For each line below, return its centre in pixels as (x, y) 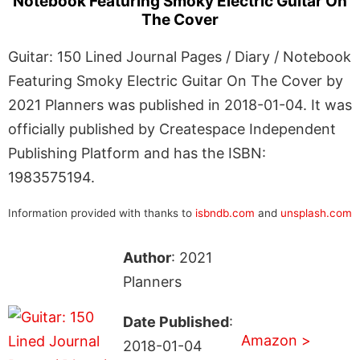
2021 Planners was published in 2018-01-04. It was (180, 104)
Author (147, 257)
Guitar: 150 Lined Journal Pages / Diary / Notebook (180, 56)
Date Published (176, 321)
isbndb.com (225, 213)
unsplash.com (316, 213)
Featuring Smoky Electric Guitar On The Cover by (176, 80)
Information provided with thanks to (102, 213)
